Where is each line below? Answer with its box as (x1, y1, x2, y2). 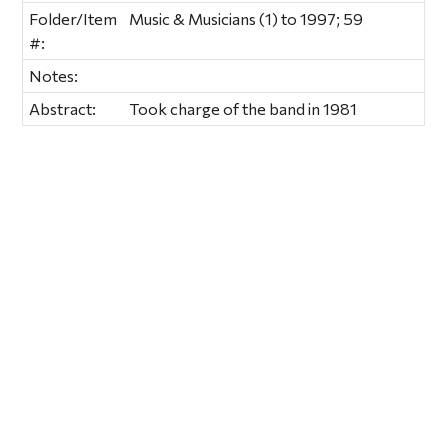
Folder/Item (29, 8, 118, 28)
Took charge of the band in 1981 (129, 98, 358, 118)
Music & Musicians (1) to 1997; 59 (129, 8, 364, 28)
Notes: (29, 65, 79, 85)
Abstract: (29, 98, 97, 118)
